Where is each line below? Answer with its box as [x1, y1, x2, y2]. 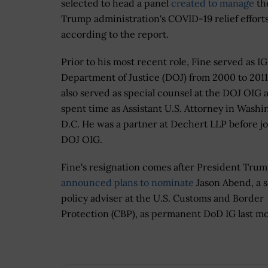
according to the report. [61, 28, 169, 41]
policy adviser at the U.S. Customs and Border [61, 192, 264, 205]
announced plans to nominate [61, 176, 194, 189]
